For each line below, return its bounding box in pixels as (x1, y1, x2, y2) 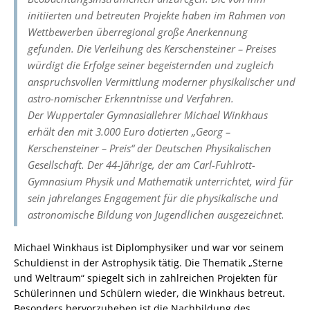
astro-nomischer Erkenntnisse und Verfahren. (28, 91, 234, 105)
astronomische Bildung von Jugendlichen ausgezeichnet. (28, 207, 284, 221)
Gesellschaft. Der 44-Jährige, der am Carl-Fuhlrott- (28, 157, 255, 172)
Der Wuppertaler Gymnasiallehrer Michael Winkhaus (28, 107, 268, 122)
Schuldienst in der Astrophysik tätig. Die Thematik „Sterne (14, 255, 283, 269)
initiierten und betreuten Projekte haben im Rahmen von (28, 8, 286, 22)
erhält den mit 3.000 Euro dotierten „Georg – (28, 124, 230, 138)
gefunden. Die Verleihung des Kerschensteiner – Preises (28, 41, 276, 55)
